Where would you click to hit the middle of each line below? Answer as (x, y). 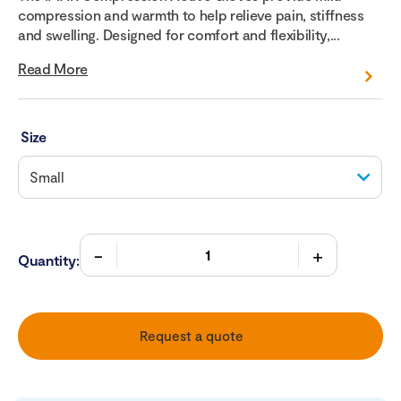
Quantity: (49, 260)
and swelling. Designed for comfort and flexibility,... (179, 35)
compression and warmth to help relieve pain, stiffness (191, 15)
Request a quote (192, 336)
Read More (53, 69)
